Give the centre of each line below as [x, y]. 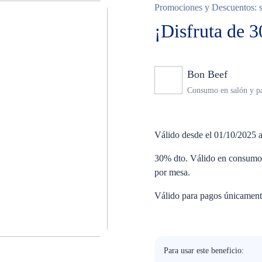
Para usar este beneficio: [204, 251]
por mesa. [172, 172]
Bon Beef [207, 74]
